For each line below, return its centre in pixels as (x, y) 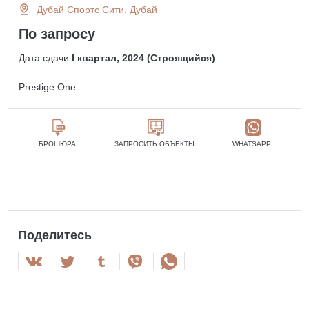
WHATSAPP (252, 144)
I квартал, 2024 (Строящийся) (144, 58)
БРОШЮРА (57, 144)
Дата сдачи (46, 58)
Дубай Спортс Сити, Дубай (97, 10)
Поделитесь (55, 235)
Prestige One (48, 87)
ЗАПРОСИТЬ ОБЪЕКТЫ (154, 144)
